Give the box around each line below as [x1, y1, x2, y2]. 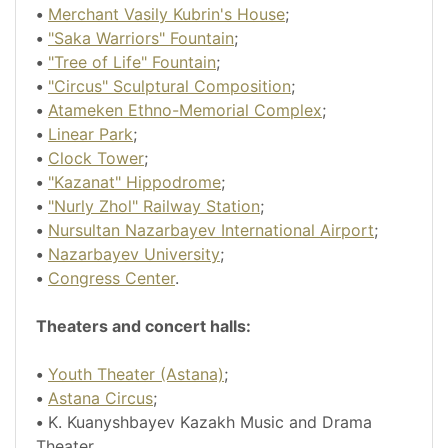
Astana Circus [48, 388, 153, 409]
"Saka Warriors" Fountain [48, 28, 234, 49]
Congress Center [48, 268, 175, 289]
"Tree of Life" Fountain [48, 52, 216, 73]
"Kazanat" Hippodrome [48, 172, 221, 193]
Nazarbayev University [48, 244, 220, 265]
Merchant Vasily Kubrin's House [48, 4, 285, 25]
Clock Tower [48, 148, 144, 169]
